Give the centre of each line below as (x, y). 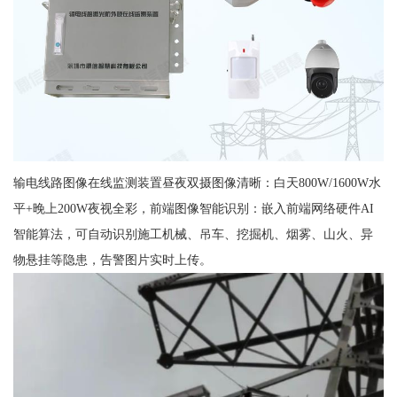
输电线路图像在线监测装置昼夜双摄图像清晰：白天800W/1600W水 (197, 182)
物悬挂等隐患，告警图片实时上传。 (112, 259)
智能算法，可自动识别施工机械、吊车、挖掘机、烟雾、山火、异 (193, 234)
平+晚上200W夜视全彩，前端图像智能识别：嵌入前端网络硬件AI (193, 208)
